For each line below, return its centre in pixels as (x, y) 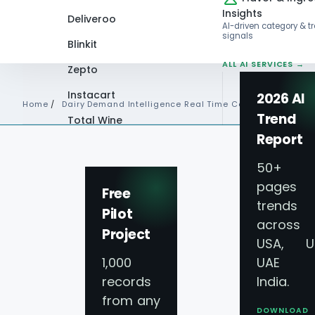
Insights (242, 13)
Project (127, 234)
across (278, 224)
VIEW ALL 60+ (98, 149)
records (127, 281)
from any (131, 300)
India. (273, 281)
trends (277, 205)
